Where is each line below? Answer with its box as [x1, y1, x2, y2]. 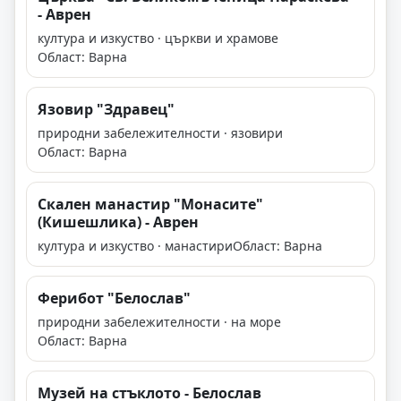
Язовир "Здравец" [38, 99, 175, 120]
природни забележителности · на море [38, 313, 281, 331]
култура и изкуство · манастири [38, 237, 233, 255]
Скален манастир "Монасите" [38, 194, 263, 215]
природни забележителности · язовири [38, 124, 283, 142]
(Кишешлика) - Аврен [38, 212, 199, 233]
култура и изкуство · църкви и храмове [38, 30, 278, 47]
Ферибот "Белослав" [38, 288, 191, 309]
